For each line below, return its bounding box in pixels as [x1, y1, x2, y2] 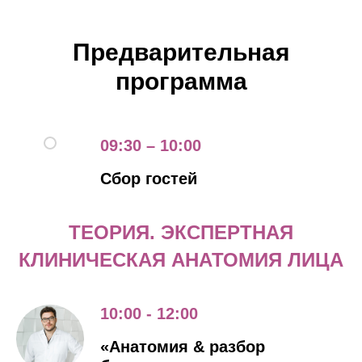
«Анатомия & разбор [100, 338, 265, 356]
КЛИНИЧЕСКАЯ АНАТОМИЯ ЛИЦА [19, 249, 343, 271]
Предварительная [72, 39, 290, 65]
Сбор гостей [100, 170, 197, 187]
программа [115, 68, 247, 95]
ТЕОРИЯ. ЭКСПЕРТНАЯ [69, 221, 293, 243]
